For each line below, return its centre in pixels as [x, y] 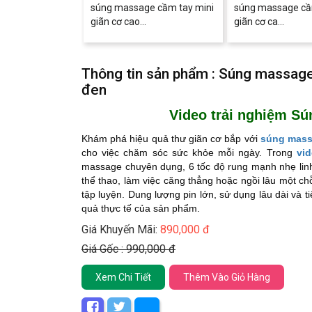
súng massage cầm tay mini [152, 8]
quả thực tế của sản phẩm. [141, 208]
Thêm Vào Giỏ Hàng [227, 277]
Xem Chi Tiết [123, 277]
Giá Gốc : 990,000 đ [128, 249]
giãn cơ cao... [118, 22]
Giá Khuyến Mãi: [121, 229]
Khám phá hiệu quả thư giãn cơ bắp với [171, 139]
